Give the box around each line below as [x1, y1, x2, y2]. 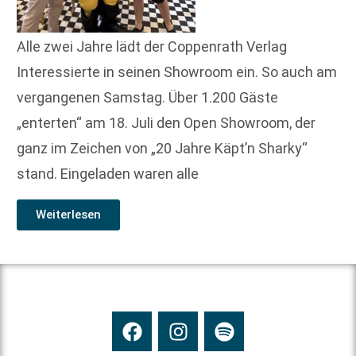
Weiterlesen [36, 207, 101, 222]
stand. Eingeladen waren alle [17, 164, 199, 182]
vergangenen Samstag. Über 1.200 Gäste [17, 88, 278, 106]
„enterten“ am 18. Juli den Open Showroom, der [17, 114, 315, 131]
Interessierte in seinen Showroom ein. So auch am [17, 63, 337, 80]
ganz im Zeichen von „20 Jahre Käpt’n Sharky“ [17, 139, 308, 157]
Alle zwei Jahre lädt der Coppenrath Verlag [17, 37, 287, 55]
